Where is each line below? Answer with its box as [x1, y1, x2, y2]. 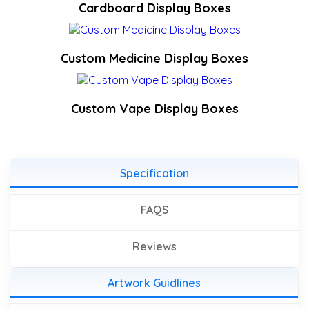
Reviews [132, 239, 177, 253]
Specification [119, 166, 189, 180]
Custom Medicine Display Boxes [61, 50, 248, 66]
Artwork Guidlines [108, 276, 201, 290]
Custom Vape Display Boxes [70, 101, 239, 117]
